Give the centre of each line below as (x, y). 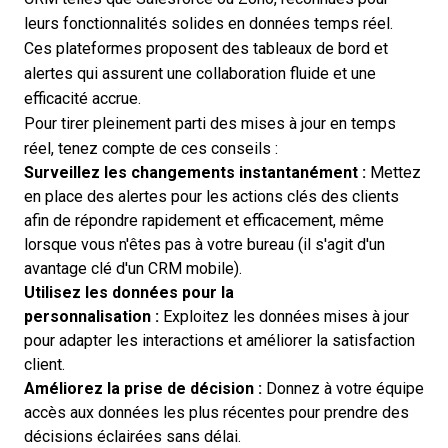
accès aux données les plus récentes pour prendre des (216, 412)
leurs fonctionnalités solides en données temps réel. (208, 23)
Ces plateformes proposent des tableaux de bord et (206, 48)
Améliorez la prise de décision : (143, 388)
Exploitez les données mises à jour (284, 316)
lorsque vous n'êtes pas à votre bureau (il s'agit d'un (204, 244)
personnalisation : (91, 316)
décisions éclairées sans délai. (132, 436)
